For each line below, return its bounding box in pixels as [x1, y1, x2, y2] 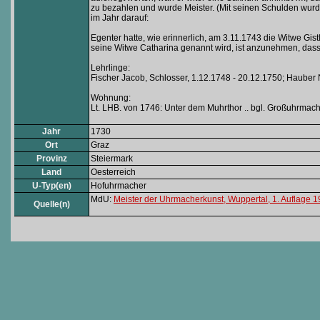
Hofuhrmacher [91, 181, 146, 191]
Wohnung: [91, 93, 131, 103]
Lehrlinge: [91, 63, 130, 73]
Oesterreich [91, 167, 136, 177]
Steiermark [91, 154, 133, 164]
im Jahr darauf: [91, 13, 149, 23]
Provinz [36, 154, 67, 164]
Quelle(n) [33, 199, 70, 209]
